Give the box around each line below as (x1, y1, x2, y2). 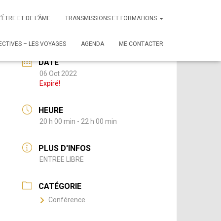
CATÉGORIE (38, 182, 82, 191)
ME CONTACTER (119, 40, 163, 47)
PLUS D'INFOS (38, 144, 91, 153)
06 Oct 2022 (39, 70, 77, 77)
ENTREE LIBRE (39, 155, 84, 163)
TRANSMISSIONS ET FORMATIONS (65, 15, 158, 22)
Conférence (48, 196, 86, 204)
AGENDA (81, 40, 104, 47)
